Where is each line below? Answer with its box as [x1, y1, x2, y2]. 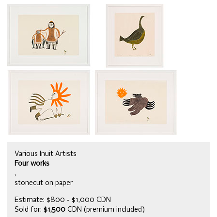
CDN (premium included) [65, 206, 145, 214]
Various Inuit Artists [15, 151, 77, 158]
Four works [15, 160, 49, 168]
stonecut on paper [15, 180, 73, 187]
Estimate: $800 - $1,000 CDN [15, 197, 111, 204]
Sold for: [15, 206, 44, 214]
